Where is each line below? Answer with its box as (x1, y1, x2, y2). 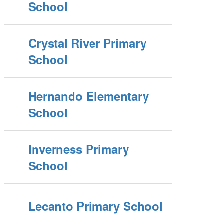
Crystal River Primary (28, 35, 147, 51)
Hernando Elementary (28, 88, 149, 104)
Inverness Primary (28, 141, 129, 157)
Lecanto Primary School (28, 198, 163, 214)
